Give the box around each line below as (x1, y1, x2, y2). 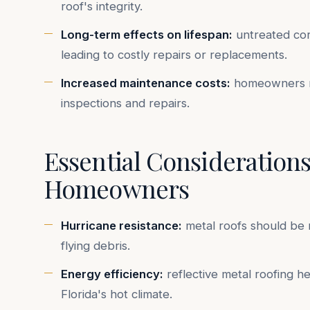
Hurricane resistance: (61, 219, 182, 233)
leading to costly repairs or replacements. (61, 48, 287, 62)
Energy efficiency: (61, 267, 163, 282)
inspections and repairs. (61, 96, 190, 111)
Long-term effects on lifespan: (61, 28, 232, 42)
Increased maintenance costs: (61, 76, 230, 91)
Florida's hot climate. (61, 287, 172, 302)
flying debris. (61, 239, 130, 253)
